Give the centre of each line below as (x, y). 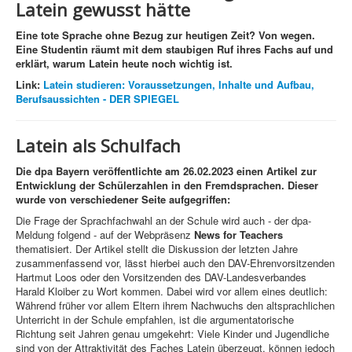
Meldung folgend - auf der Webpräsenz (105, 235)
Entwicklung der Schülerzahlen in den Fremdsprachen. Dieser (167, 185)
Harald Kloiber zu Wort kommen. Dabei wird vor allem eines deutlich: (172, 291)
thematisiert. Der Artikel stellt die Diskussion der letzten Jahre (157, 249)
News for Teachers (238, 235)
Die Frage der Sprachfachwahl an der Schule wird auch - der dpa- (163, 221)
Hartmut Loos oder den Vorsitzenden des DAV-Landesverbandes (161, 277)
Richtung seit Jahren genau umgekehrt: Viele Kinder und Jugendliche (172, 334)
